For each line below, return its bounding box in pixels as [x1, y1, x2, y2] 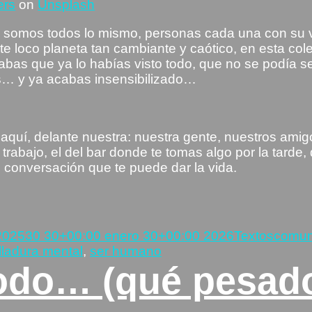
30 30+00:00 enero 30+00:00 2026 [25, 228, 234, 243]
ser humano [90, 243, 162, 258]
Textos [234, 228, 274, 243]
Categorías [233, 205, 299, 220]
